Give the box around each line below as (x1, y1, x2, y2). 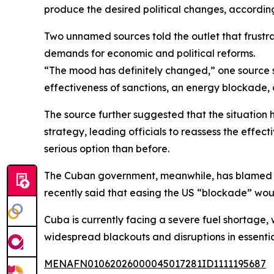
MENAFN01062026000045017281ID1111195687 (44, 257, 266, 270)
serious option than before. (44, 143, 169, 155)
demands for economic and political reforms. (44, 47, 255, 60)
